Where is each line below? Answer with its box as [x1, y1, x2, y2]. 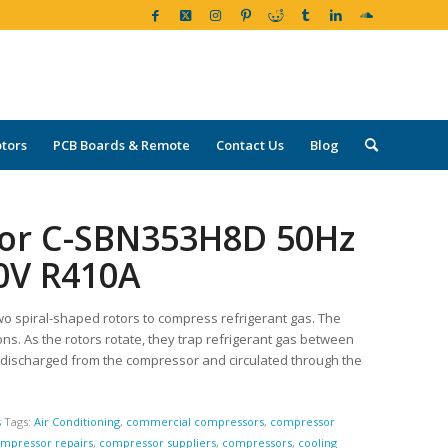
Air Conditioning [34, 414, 121, 430]
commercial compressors [126, 414, 265, 430]
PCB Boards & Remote [52, 136, 190, 154]
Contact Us [215, 136, 284, 154]
